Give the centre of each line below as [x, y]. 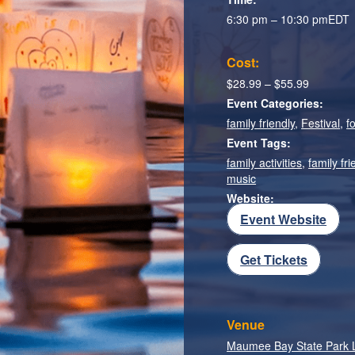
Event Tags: [259, 142]
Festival [321, 122]
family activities [265, 162]
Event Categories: [275, 103]
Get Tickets [274, 259]
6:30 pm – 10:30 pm [278, 19]
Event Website [284, 219]
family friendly [261, 122]
